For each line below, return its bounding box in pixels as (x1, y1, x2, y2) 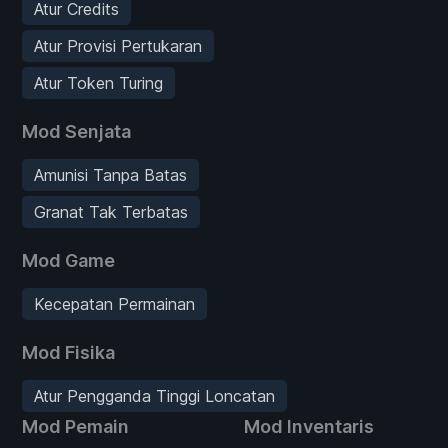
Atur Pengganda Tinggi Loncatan (34, 385, 275, 406)
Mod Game (22, 249, 115, 271)
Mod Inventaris (244, 415, 374, 437)
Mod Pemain (22, 415, 129, 437)
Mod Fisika (22, 341, 115, 363)
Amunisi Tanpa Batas (34, 164, 187, 185)
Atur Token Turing (34, 72, 163, 93)
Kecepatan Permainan (34, 293, 195, 314)
